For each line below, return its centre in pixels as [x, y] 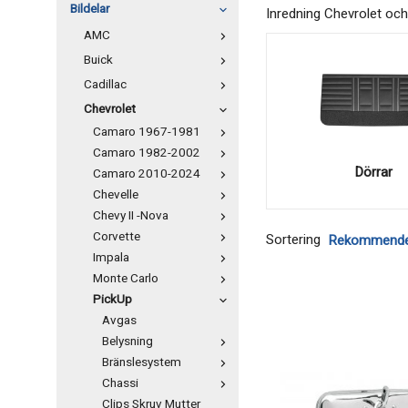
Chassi [120, 383]
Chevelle [116, 195]
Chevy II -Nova [131, 216]
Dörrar [374, 172]
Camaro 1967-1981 [147, 132]
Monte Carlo [126, 279]
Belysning [127, 342]
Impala [111, 258]
